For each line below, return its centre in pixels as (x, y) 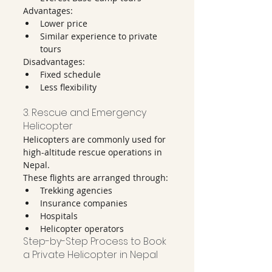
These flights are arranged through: (96, 178)
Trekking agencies (76, 190)
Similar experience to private (100, 36)
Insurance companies (84, 203)
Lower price (64, 23)
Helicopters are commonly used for (96, 139)
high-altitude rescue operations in (94, 152)
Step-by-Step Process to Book (96, 241)
